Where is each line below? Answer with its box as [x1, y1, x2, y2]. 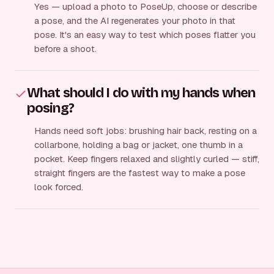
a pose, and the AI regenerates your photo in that [34, 14, 235, 26]
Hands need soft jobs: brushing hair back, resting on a [34, 124, 257, 136]
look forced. [34, 180, 83, 193]
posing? [27, 100, 74, 116]
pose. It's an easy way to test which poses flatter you [34, 28, 256, 40]
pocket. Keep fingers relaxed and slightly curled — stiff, [34, 152, 259, 165]
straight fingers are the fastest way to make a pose [34, 166, 245, 179]
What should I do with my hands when [27, 84, 256, 101]
